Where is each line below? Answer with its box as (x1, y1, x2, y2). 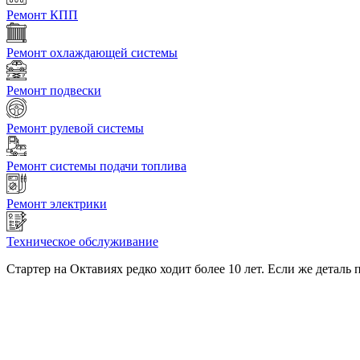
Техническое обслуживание (6, 235, 158, 249)
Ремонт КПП (6, 8, 78, 22)
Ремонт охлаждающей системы (6, 46, 178, 60)
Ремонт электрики (6, 197, 107, 211)
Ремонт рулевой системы (6, 121, 144, 136)
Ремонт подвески (6, 84, 101, 98)
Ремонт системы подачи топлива (6, 159, 186, 174)
